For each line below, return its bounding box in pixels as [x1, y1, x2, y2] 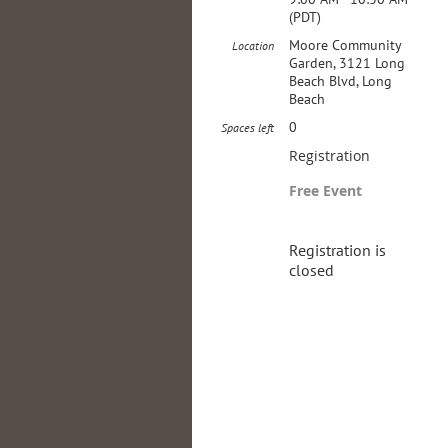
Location [232, 38, 274, 53]
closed [289, 260, 334, 280]
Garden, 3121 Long [289, 54, 405, 72]
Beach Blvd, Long [289, 72, 392, 90]
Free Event [289, 181, 362, 200]
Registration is [289, 240, 386, 260]
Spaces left [221, 120, 274, 135]
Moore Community [289, 36, 401, 54]
